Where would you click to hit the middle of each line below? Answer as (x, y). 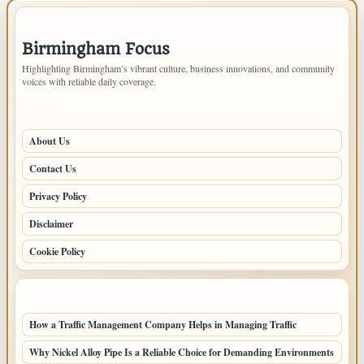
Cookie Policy (57, 251)
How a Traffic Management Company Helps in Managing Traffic (163, 325)
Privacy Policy (58, 196)
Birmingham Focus (96, 49)
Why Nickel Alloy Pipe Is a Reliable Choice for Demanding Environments (182, 352)
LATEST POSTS (66, 296)
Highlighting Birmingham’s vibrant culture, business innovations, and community (178, 68)
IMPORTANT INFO (72, 24)
